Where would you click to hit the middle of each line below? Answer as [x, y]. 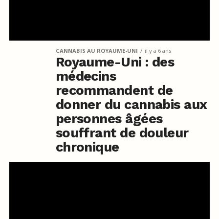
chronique [87, 147]
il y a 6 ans [158, 50]
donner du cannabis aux [131, 104]
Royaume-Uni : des [115, 62]
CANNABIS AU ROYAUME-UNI [97, 50]
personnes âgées [109, 119]
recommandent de [114, 90]
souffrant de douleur [122, 133]
